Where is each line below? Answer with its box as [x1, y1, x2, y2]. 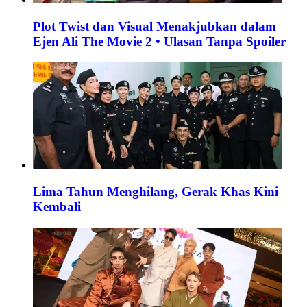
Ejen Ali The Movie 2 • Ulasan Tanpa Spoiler [33, 34, 286, 49]
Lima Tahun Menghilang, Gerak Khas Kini [33, 184, 278, 199]
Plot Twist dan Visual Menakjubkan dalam [33, 19, 276, 34]
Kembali [33, 199, 81, 214]
